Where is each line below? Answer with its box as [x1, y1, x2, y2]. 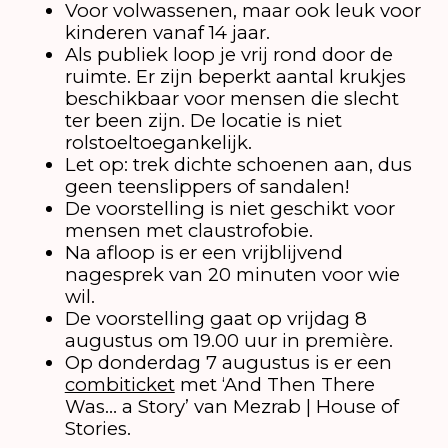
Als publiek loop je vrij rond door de [64, 43, 393, 67]
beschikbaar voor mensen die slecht [64, 87, 399, 111]
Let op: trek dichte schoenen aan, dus [64, 153, 412, 177]
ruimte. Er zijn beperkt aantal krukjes [64, 65, 406, 89]
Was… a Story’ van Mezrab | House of [64, 395, 399, 419]
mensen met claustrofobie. [64, 219, 313, 243]
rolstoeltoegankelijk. [64, 131, 252, 155]
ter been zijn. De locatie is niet [64, 109, 342, 133]
